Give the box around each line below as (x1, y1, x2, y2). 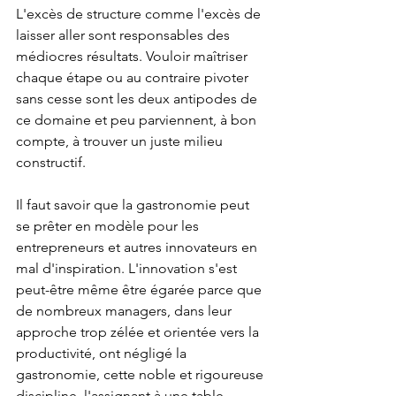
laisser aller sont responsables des (16, 27, 233, 43)
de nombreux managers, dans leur (16, 302, 235, 319)
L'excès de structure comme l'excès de (16, 5, 264, 22)
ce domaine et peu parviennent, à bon (16, 111, 260, 128)
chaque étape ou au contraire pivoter (16, 69, 252, 86)
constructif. (16, 154, 86, 171)
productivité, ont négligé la (16, 345, 190, 362)
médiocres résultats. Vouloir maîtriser (16, 48, 251, 65)
